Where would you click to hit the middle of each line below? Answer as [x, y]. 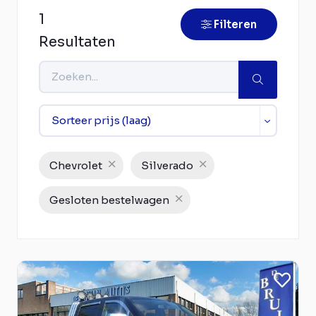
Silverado [167, 165]
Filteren [235, 24]
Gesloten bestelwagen [109, 200]
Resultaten [77, 42]
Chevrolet [76, 165]
